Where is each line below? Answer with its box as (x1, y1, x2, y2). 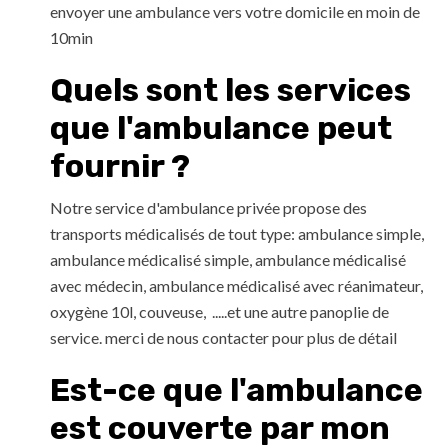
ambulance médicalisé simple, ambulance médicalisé (50, 250, 406, 270)
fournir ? (50, 147, 190, 186)
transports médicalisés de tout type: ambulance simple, (50, 224, 424, 244)
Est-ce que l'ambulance (50, 371, 423, 410)
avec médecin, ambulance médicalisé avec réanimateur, (50, 276, 423, 296)
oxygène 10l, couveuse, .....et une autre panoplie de (50, 302, 389, 322)
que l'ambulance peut (50, 109, 392, 148)
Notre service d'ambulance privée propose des (50, 198, 367, 218)
